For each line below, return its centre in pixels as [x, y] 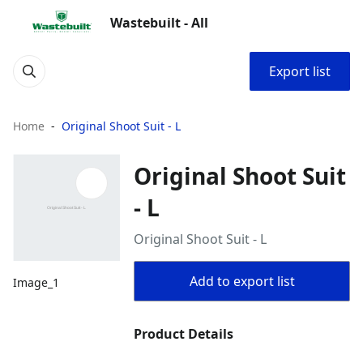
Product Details [184, 334]
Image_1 [36, 283]
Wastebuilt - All [159, 23]
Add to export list [242, 281]
